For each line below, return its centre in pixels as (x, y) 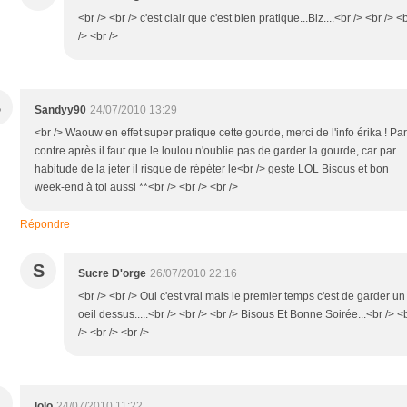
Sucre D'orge (112, 273)
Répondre (45, 224)
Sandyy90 (60, 109)
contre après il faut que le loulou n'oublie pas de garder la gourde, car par (215, 150)
